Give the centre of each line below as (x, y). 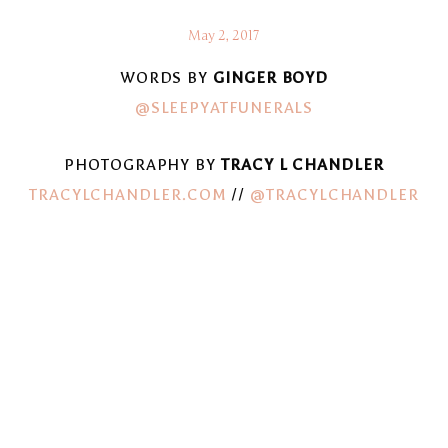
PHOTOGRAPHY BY (140, 164)
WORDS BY (164, 77)
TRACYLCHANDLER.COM (127, 194)
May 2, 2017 (224, 36)
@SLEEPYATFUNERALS (224, 107)
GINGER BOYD (268, 77)
